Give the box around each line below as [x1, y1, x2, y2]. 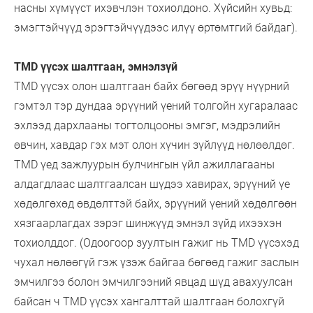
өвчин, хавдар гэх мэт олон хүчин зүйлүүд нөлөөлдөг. [14, 138, 295, 152]
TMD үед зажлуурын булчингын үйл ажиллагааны [14, 157, 275, 171]
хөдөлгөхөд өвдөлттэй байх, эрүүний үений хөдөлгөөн [14, 196, 297, 210]
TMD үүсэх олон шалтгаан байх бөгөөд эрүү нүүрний [14, 79, 289, 93]
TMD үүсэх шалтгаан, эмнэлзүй [14, 59, 177, 73]
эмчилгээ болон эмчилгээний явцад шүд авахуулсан [14, 275, 293, 289]
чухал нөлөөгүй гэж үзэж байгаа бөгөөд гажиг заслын [14, 255, 299, 269]
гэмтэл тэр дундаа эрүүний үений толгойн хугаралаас [14, 99, 298, 112]
